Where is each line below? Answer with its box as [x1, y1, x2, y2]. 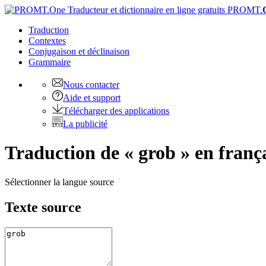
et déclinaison [78, 46, 129, 56]
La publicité [63, 119, 107, 129]
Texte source [5, 199, 81, 215]
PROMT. [225, 5, 262, 15]
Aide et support [63, 93, 121, 103]
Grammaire [28, 57, 71, 67]
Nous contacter [63, 80, 119, 90]
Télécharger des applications [63, 106, 169, 116]
